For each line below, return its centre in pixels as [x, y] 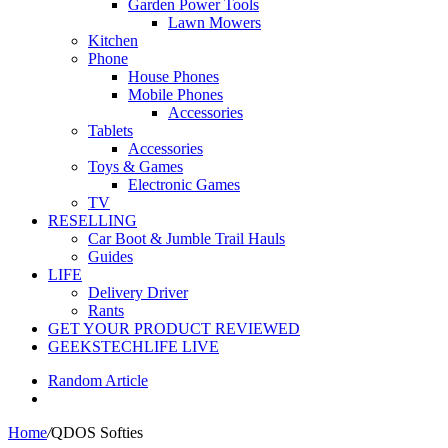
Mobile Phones [175, 94]
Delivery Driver [138, 292]
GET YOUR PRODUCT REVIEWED [174, 328]
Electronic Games [184, 184]
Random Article [98, 380]
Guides [110, 256]
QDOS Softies [97, 432]
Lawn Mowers [214, 22]
